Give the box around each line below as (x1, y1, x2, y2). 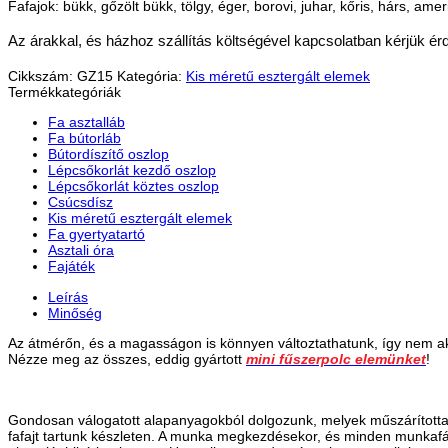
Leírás (48, 288, 88, 305)
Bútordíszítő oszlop (48, 146, 169, 163)
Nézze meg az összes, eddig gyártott (8, 351, 246, 368)
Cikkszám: (8, 68, 77, 85)
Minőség (48, 304, 102, 321)
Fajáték (48, 258, 95, 275)
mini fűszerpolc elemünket (246, 351, 426, 368)
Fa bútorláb (48, 130, 121, 147)
